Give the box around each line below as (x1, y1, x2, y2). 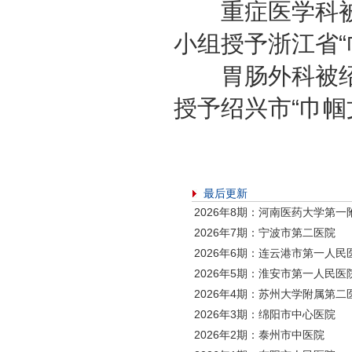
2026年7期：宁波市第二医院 (194, 226, 335, 239)
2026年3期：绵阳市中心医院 (194, 308, 335, 321)
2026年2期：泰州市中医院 (194, 328, 324, 341)
